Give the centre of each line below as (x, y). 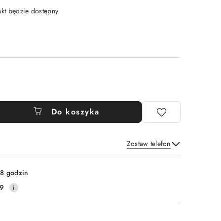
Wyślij (157, 157)
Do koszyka (75, 112)
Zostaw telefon (148, 144)
